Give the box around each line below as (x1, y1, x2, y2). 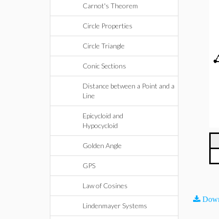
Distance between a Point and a (83, 82, 175, 90)
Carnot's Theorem (83, 1, 138, 10)
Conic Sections (83, 62, 126, 70)
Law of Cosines (83, 181, 128, 190)
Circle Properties (83, 22, 132, 30)
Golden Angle (83, 141, 122, 150)
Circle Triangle (83, 42, 125, 50)
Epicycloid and (83, 111, 123, 120)
